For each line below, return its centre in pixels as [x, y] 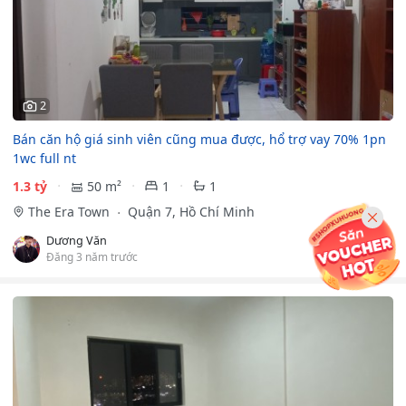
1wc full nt [44, 158]
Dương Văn [77, 240]
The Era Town [70, 211]
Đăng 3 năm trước [92, 256]
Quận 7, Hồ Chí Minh [189, 211]
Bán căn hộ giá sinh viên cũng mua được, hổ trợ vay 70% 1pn [199, 139]
